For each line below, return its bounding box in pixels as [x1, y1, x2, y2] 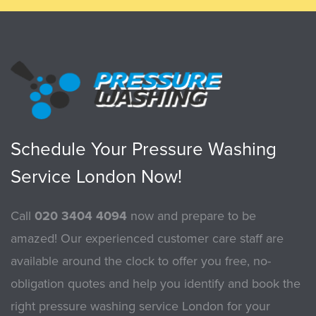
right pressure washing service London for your [11, 298, 270, 315]
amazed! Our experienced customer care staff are [11, 231, 284, 247]
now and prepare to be [127, 208, 256, 224]
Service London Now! [11, 166, 182, 188]
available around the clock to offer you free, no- [11, 253, 271, 269]
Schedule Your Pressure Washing [11, 138, 276, 161]
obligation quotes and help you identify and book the [11, 276, 300, 292]
